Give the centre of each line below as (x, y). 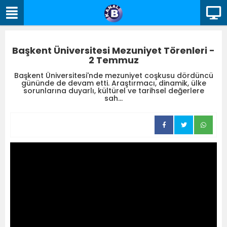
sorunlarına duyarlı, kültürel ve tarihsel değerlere (113, 91)
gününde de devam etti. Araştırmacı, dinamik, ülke (113, 83)
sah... (113, 98)
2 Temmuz (113, 60)
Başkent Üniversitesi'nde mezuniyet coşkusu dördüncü (113, 75)
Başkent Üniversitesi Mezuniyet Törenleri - (113, 50)
